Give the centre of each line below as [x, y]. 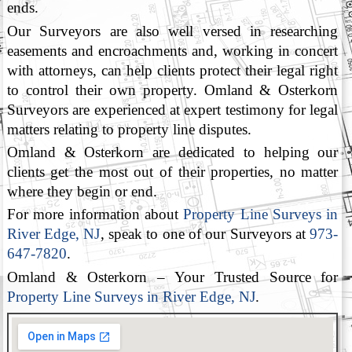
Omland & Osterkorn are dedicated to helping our [172, 152]
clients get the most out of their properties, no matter [172, 171]
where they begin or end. [82, 191]
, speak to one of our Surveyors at [205, 234]
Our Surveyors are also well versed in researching [172, 31]
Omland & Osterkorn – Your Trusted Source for [172, 277]
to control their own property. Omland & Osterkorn [172, 90]
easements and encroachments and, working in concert [172, 50]
